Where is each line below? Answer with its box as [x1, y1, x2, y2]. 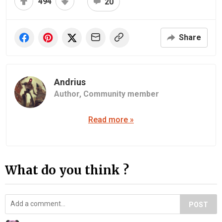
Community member [83, 89, 159, 99]
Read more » [88, 114, 134, 124]
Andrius [54, 76, 86, 87]
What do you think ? [5, 163, 129, 178]
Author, [54, 89, 83, 99]
